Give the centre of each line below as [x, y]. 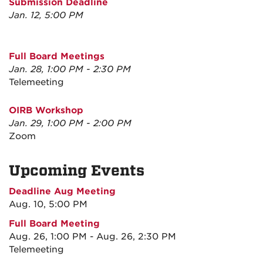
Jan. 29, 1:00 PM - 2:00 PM [70, 123]
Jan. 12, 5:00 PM [46, 15]
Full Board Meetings [57, 56]
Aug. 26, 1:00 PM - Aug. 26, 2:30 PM [92, 237]
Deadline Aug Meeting [62, 191]
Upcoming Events [77, 171]
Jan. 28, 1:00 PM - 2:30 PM [70, 69]
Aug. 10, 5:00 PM [48, 204]
